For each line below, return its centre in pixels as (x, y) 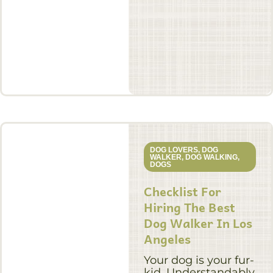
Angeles (167, 239)
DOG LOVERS (174, 150)
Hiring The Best (189, 207)
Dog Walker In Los (198, 223)
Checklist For (182, 191)
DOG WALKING (211, 157)
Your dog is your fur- (199, 260)
